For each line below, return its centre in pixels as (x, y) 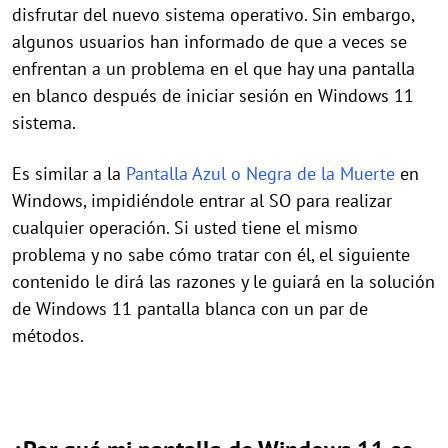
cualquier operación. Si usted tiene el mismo (185, 227)
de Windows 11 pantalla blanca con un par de (190, 308)
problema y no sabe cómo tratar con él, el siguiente (211, 254)
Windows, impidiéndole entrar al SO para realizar (202, 200)
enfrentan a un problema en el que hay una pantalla (213, 68)
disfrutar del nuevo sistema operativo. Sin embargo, (213, 14)
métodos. (48, 335)
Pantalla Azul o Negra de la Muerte (260, 173)
